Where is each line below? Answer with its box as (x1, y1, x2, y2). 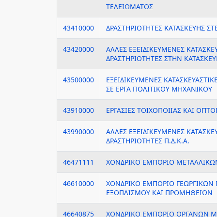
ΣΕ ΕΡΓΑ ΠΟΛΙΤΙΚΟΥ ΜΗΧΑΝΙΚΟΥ (106, 84, 212, 93)
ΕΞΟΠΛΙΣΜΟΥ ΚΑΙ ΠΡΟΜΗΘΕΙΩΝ (106, 188, 213, 197)
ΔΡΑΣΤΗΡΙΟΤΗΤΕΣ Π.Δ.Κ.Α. (106, 136, 189, 145)
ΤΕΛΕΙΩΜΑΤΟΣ (106, 2, 153, 11)
